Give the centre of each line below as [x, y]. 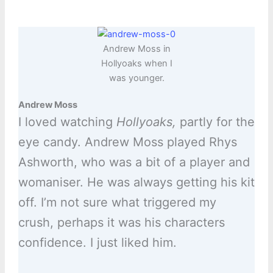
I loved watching [67, 122]
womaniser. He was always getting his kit [136, 183]
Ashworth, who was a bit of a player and [134, 162]
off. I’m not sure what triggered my [117, 203]
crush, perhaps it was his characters [121, 223]
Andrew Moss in [136, 49]
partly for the [215, 122]
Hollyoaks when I [136, 64]
